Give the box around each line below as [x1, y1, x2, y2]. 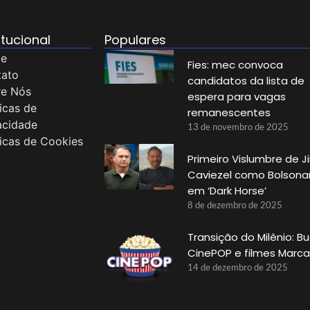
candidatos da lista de [187, 73, 304, 88]
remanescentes [187, 104, 271, 120]
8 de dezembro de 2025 [187, 199, 282, 210]
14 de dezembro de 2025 [187, 261, 288, 273]
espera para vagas [187, 89, 286, 104]
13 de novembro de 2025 [187, 120, 289, 132]
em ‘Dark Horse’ [187, 183, 266, 198]
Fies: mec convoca [187, 57, 283, 72]
